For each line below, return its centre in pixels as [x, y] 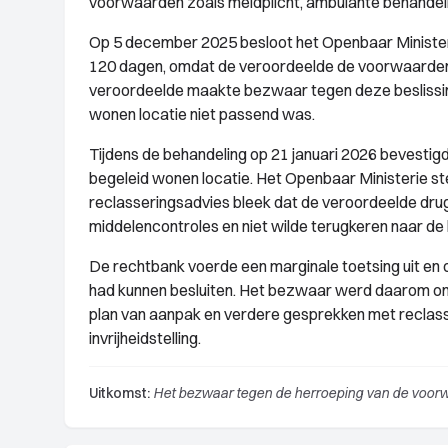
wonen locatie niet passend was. [202, 114]
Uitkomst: [119, 393]
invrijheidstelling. [145, 338]
